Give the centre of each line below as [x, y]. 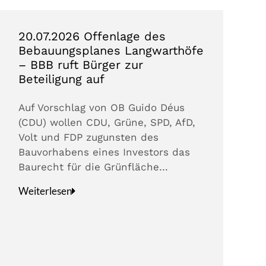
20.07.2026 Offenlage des [92, 37]
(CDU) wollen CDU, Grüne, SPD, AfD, [107, 123]
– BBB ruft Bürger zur [81, 65]
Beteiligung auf [62, 79]
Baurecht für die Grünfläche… [94, 167]
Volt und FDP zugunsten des [89, 137]
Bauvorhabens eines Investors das [104, 152]
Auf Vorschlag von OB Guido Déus [102, 108]
